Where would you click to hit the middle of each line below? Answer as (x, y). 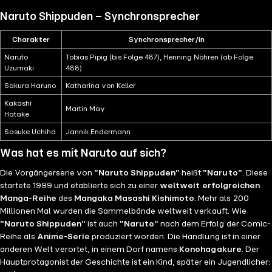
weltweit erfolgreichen (210, 186)
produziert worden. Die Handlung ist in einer (175, 237)
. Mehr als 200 (222, 199)
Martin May (85, 109)
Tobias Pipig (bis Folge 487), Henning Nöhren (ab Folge (159, 57)
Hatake (16, 114)
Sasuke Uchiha (30, 132)
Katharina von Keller (100, 86)
